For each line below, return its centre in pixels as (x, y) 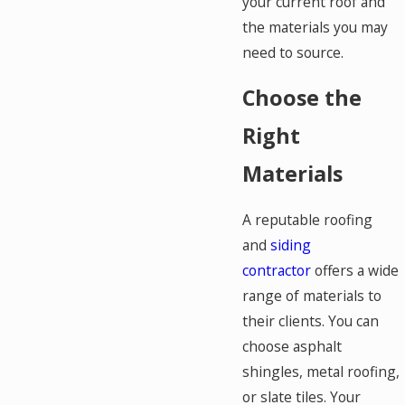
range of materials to (312, 295)
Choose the (302, 98)
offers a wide (355, 270)
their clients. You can (311, 320)
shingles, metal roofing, (321, 371)
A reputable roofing (308, 219)
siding (291, 245)
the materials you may (316, 27)
